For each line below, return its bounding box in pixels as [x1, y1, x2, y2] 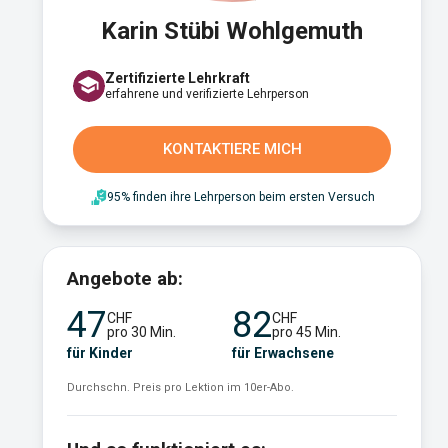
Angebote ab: [67, 267, 183, 290]
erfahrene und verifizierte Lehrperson [105, 86, 309, 101]
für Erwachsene [232, 345, 334, 361]
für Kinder [67, 345, 133, 361]
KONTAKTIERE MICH [162, 140, 302, 158]
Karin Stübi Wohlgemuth [101, 17, 363, 45]
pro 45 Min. [272, 324, 341, 340]
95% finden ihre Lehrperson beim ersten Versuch [106, 190, 375, 204]
